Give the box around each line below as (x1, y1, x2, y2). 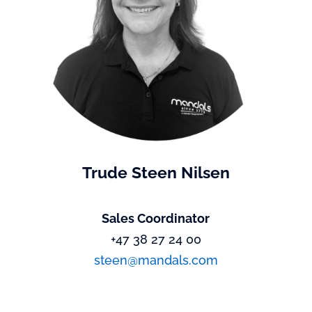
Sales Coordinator (102, 211, 210, 226)
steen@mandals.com (93, 253, 218, 268)
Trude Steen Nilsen (81, 163, 230, 182)
